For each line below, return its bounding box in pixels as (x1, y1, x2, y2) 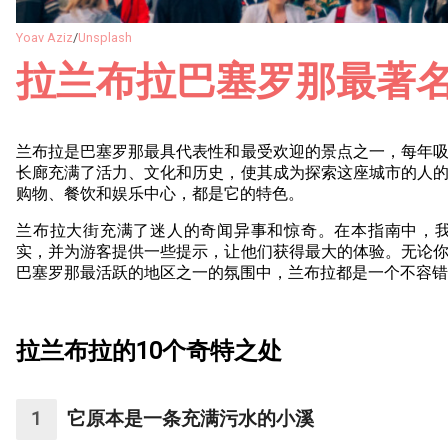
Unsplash (78, 29, 132, 45)
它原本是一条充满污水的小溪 (66, 408, 314, 431)
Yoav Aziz (16, 29, 73, 45)
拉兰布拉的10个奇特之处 (16, 336, 282, 365)
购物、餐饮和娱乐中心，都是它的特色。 (16, 183, 304, 203)
